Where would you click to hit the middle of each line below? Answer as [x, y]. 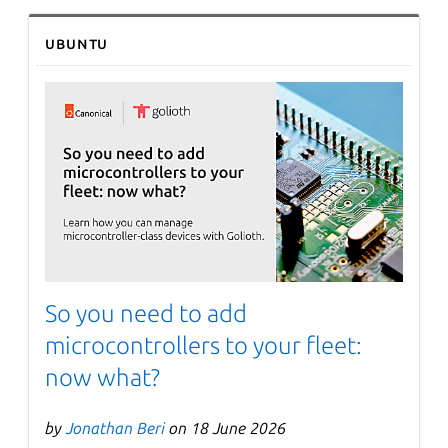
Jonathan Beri [116, 427]
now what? [103, 377]
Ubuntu [77, 42]
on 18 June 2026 [226, 427]
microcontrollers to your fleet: [204, 345]
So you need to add [146, 313]
